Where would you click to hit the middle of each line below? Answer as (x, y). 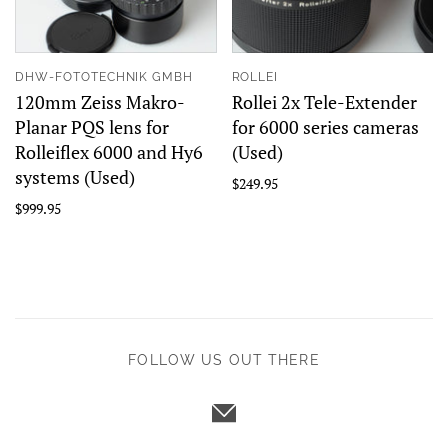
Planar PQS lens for (92, 127)
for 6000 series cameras (325, 127)
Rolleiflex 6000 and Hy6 (109, 152)
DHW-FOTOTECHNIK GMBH (104, 77)
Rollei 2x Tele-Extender (324, 102)
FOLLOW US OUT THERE (224, 360)
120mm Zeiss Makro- (100, 102)
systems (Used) (75, 177)
